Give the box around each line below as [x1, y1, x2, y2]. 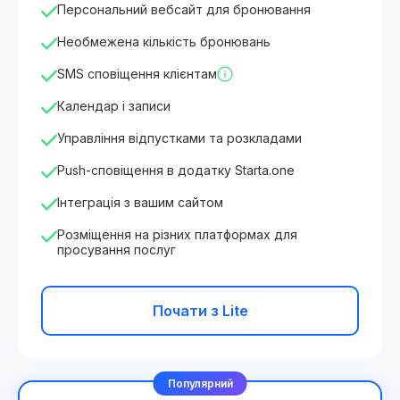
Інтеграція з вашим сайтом [57, 195, 223, 210]
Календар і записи [57, 98, 171, 113]
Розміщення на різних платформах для [57, 227, 297, 242]
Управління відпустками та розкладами [57, 130, 302, 146]
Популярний [167, 377, 233, 390]
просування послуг [57, 242, 176, 257]
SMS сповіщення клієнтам [57, 66, 217, 81]
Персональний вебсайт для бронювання [57, 2, 311, 17]
